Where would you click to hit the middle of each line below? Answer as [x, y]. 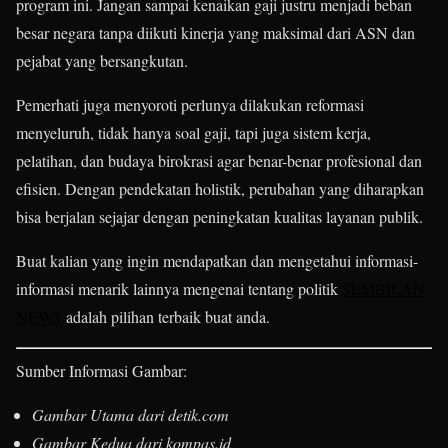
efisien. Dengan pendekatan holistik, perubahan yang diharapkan [220, 189]
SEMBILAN [383, 289]
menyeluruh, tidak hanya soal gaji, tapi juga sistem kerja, [193, 133]
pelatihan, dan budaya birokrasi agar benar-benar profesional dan [219, 161]
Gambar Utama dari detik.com [130, 415]
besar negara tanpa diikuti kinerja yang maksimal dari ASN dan [215, 33]
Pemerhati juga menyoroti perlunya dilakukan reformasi [190, 105]
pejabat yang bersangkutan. [102, 61]
